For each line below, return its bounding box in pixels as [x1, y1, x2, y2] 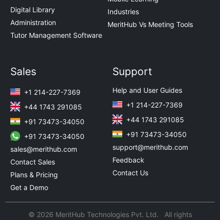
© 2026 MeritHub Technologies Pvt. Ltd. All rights [28, 210, 192, 219]
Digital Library [10, 5, 55, 14]
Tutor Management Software [10, 31, 103, 40]
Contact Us [112, 168, 148, 177]
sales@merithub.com [10, 145, 78, 154]
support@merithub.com [112, 143, 188, 152]
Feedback [112, 156, 144, 165]
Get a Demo [10, 183, 49, 192]
